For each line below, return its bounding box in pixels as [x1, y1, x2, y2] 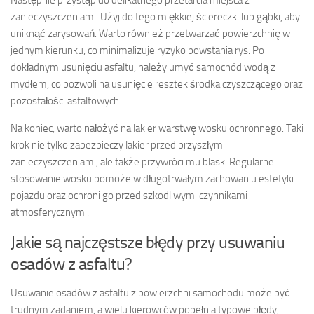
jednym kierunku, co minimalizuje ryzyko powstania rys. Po [11, 44, 264, 57]
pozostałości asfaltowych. [11, 95, 121, 108]
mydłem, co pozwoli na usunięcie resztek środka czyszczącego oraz [11, 78, 303, 91]
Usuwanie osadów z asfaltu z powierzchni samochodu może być [11, 287, 290, 300]
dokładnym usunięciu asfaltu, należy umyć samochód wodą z [11, 61, 275, 74]
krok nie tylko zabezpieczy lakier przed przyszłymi [11, 139, 225, 152]
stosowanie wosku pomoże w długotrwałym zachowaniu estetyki [11, 172, 294, 186]
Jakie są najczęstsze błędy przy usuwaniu [11, 232, 285, 253]
